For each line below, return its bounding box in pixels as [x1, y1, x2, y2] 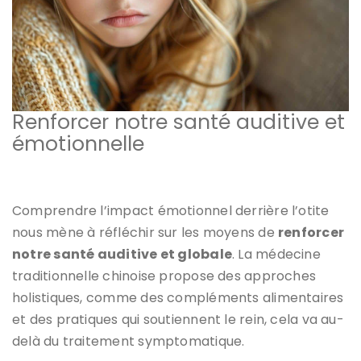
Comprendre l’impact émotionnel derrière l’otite [12, 201, 330, 220]
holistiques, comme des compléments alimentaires [12, 288, 344, 307]
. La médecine [231, 244, 321, 263]
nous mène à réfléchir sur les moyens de [12, 222, 279, 242]
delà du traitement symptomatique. [12, 331, 245, 351]
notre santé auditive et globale [12, 244, 232, 263]
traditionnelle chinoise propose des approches [12, 266, 317, 285]
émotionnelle [12, 129, 144, 158]
